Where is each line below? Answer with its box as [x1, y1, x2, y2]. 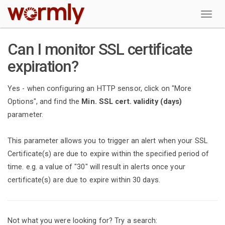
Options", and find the [8, 97, 82, 106]
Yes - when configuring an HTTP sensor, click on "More [8, 84, 192, 93]
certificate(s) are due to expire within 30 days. [8, 175, 160, 184]
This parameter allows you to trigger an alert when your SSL [8, 136, 207, 145]
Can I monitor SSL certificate [8, 40, 192, 59]
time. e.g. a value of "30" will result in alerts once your [8, 162, 185, 171]
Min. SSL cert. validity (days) [81, 97, 182, 106]
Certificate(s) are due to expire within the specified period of [8, 149, 209, 158]
